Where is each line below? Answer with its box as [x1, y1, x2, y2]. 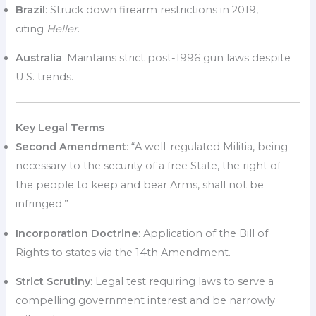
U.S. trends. [16, 71, 74, 84]
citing [16, 22, 47, 35]
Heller [47, 22, 78, 35]
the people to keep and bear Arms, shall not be [16, 178, 265, 192]
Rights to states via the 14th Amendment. [16, 245, 231, 259]
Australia [16, 51, 63, 65]
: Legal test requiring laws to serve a [90, 275, 274, 288]
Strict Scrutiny [16, 275, 91, 288]
